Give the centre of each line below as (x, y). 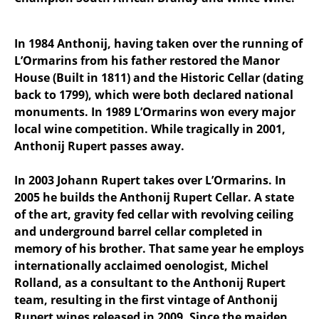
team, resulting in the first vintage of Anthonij (146, 300)
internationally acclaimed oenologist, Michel (141, 266)
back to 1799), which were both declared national (154, 95)
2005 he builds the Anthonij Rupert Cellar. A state (154, 197)
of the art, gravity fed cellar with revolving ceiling (154, 214)
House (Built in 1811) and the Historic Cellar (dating (159, 78)
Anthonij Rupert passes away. (99, 146)
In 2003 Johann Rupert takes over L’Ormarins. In (150, 180)
